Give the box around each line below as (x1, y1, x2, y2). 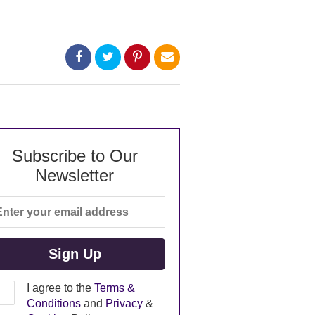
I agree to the (26, 282, 94, 294)
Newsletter (35, 166, 114, 185)
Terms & (94, 282, 135, 294)
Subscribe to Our (11, 146, 138, 165)
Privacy (105, 297, 143, 309)
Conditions (26, 297, 81, 309)
